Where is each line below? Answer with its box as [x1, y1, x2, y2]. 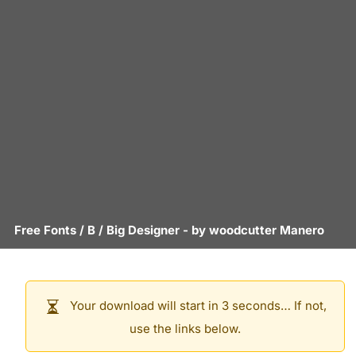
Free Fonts [14, 222, 76, 238]
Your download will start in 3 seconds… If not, [66, 298, 327, 314]
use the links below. [130, 321, 241, 336]
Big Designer [106, 222, 180, 238]
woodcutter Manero [209, 222, 324, 238]
